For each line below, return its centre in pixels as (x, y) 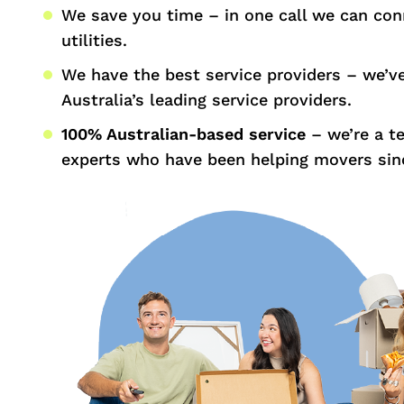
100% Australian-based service (184, 134)
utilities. (94, 41)
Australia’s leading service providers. (207, 100)
